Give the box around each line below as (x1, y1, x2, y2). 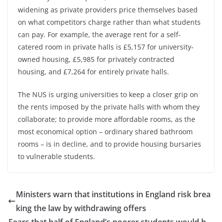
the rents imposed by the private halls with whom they (18, 102, 200, 111)
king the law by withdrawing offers (16, 203, 146, 214)
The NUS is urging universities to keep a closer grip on (18, 90, 198, 99)
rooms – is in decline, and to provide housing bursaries (18, 139, 201, 149)
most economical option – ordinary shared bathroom (18, 127, 193, 136)
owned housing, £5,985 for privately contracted (18, 55, 174, 64)
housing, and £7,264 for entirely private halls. (18, 67, 169, 76)
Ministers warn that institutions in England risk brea (16, 189, 211, 200)
